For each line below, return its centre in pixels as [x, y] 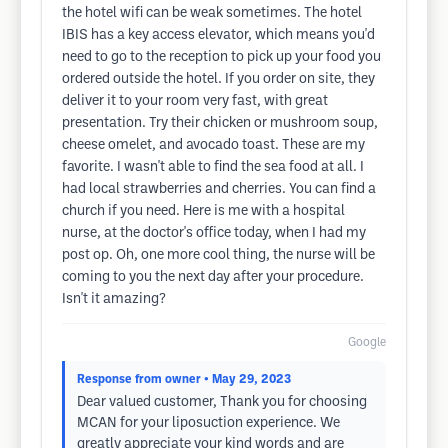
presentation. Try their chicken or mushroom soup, [220, 123]
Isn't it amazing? [114, 299]
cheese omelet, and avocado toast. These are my [213, 145]
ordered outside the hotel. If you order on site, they [218, 79]
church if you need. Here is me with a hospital [203, 211]
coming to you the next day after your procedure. [213, 277]
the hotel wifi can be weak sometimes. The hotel [212, 13]
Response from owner [139, 379]
